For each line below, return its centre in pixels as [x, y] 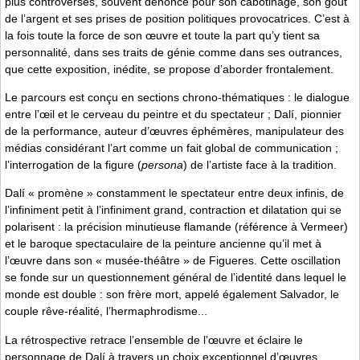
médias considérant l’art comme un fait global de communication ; [172, 148]
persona [162, 165]
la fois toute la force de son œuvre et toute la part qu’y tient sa [162, 35]
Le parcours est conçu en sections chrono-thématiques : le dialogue [177, 98]
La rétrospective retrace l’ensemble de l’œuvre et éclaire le [154, 340]
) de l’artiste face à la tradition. [260, 165]
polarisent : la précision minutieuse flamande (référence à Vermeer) [176, 227]
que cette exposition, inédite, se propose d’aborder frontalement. [169, 69]
